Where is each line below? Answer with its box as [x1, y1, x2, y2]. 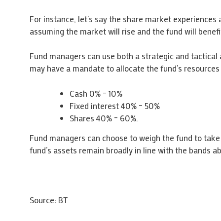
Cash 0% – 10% [69, 87, 122, 99]
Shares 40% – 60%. [69, 112, 138, 123]
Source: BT [29, 194, 68, 205]
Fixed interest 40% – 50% [69, 100, 160, 111]
